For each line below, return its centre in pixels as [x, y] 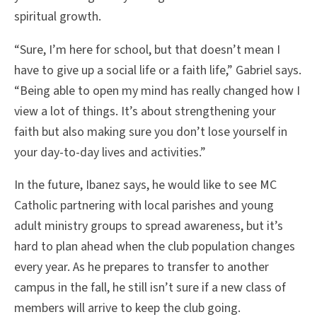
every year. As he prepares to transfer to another [142, 267]
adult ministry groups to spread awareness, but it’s [149, 226]
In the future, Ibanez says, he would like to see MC [145, 185]
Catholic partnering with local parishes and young [144, 206]
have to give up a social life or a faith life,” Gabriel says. [158, 70]
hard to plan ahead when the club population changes [155, 247]
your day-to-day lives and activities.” [111, 152]
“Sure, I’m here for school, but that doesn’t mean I [147, 50]
